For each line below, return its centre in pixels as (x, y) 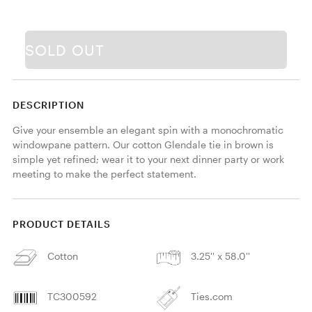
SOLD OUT (65, 49)
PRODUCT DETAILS (61, 224)
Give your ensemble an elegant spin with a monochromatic (148, 130)
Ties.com (212, 296)
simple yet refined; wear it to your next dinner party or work (148, 159)
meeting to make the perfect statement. (106, 173)
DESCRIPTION (48, 104)
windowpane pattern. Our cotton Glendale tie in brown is (143, 144)
